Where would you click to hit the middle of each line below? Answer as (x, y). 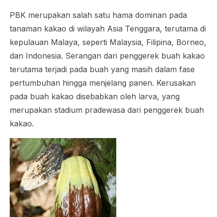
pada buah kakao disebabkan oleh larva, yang (95, 96)
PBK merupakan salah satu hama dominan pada (98, 15)
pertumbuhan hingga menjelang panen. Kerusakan (103, 83)
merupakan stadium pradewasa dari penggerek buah (107, 110)
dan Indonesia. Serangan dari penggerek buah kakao (107, 56)
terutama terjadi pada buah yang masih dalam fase (102, 69)
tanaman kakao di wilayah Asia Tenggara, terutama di (108, 29)
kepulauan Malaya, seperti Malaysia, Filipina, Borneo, (108, 42)
